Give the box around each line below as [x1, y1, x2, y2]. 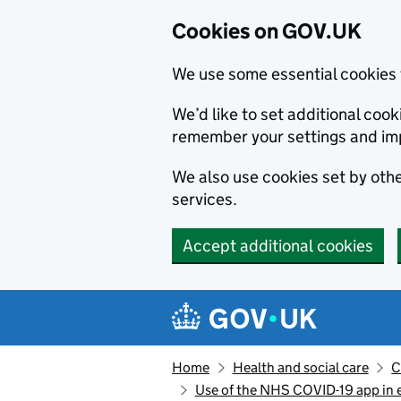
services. [172, 189, 237, 209]
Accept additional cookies [183, 235, 373, 256]
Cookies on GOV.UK [172, 18, 362, 44]
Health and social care [232, 359, 369, 376]
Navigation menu [175, 291, 345, 317]
